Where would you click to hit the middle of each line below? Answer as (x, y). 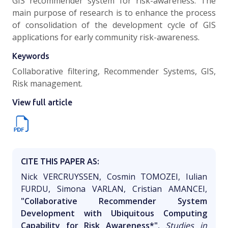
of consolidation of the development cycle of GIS (114, 25)
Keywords (31, 56)
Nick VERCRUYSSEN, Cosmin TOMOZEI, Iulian (114, 177)
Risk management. (47, 83)
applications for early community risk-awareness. (106, 37)
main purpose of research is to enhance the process (114, 13)
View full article (42, 102)
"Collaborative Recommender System (114, 201)
